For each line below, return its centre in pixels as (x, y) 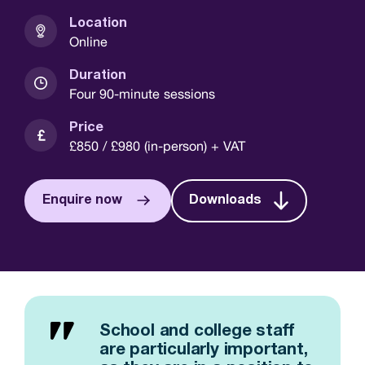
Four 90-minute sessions (142, 93)
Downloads (225, 200)
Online (88, 41)
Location (98, 23)
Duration (98, 75)
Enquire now (82, 200)
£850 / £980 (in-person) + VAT (157, 145)
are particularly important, (204, 350)
